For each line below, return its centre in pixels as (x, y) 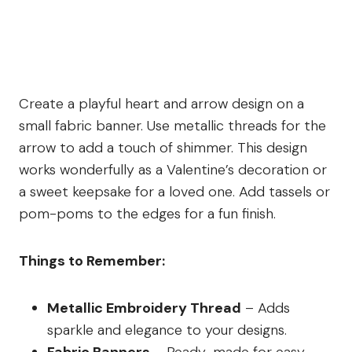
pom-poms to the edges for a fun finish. (147, 214)
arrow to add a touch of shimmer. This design (163, 148)
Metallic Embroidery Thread (144, 308)
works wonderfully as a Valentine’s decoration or (173, 170)
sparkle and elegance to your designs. (167, 330)
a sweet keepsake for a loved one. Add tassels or (174, 192)
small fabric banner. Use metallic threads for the (172, 126)
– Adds (266, 308)
